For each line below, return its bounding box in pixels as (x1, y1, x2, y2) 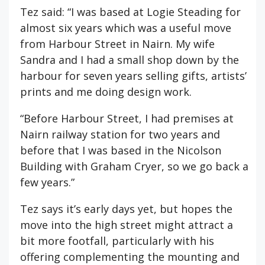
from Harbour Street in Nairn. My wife (20, 36, 215, 51)
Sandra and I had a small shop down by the (20, 52, 239, 67)
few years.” (20, 174, 75, 189)
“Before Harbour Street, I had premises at (20, 111, 234, 125)
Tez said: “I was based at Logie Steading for (20, 4, 241, 19)
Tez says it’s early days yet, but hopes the (20, 201, 232, 216)
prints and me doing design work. (20, 84, 192, 99)
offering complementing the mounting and (20, 249, 240, 264)
